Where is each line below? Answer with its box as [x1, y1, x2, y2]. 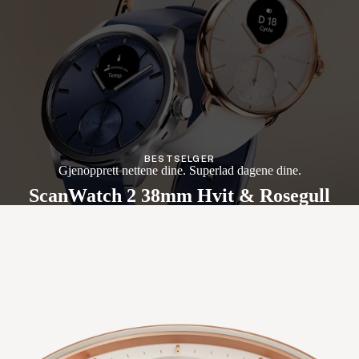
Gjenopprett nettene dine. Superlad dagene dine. [58, 163, 301, 177]
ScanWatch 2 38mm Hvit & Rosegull [29, 185, 330, 206]
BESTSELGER [144, 152, 215, 164]
